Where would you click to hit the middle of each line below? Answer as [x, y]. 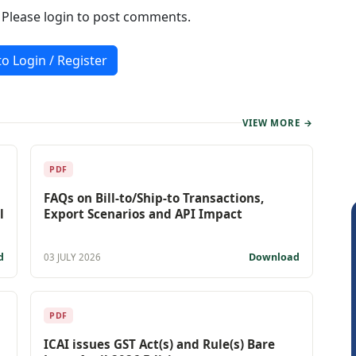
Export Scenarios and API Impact [143, 213]
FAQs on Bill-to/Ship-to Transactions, [154, 197]
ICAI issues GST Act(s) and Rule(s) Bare [159, 344]
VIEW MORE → [277, 122]
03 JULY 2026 [72, 257]
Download [273, 257]
